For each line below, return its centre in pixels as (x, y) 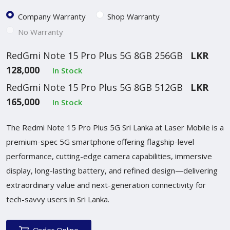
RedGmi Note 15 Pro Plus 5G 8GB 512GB (94, 87)
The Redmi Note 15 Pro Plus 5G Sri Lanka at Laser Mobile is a (115, 127)
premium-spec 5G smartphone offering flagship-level (100, 141)
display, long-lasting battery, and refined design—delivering (112, 170)
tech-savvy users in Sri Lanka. (58, 199)
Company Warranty (52, 16)
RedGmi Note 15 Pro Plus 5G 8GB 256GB (94, 55)
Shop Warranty (133, 16)
